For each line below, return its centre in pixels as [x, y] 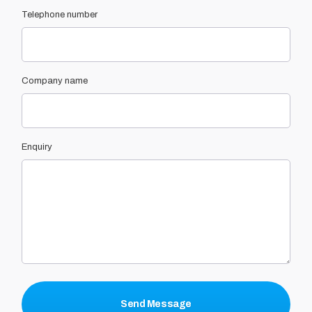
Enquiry [37, 147]
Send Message [156, 304]
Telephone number [60, 15]
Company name [55, 81]
